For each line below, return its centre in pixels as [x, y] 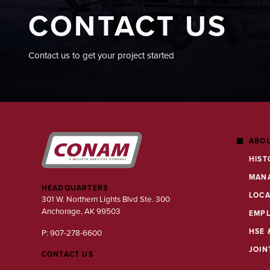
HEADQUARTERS [75, 188]
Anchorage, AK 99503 [81, 212]
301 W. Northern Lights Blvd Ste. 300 [105, 200]
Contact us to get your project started [102, 56]
